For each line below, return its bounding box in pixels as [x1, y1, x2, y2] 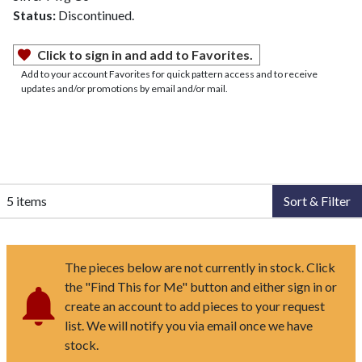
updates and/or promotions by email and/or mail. [21, 82, 228, 95]
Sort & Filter [284, 193, 351, 209]
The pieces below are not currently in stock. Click [65, 259, 335, 276]
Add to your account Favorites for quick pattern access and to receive [21, 68, 318, 81]
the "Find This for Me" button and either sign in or [65, 279, 337, 295]
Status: [13, 7, 58, 23]
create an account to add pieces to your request [65, 298, 325, 314]
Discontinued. [58, 7, 134, 23]
